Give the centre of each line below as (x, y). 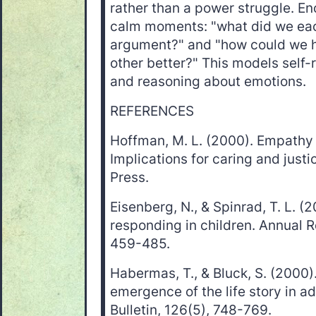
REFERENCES (152, 111)
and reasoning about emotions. (208, 82)
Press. (129, 178)
